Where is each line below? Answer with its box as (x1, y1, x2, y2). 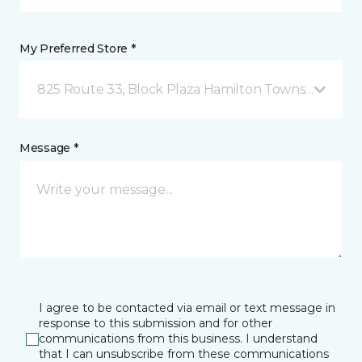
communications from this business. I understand (39, 331, 318, 346)
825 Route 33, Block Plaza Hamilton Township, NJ (37, 82, 347, 97)
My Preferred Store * (19, 41, 136, 56)
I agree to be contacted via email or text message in (39, 301, 335, 315)
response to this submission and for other (39, 316, 272, 330)
